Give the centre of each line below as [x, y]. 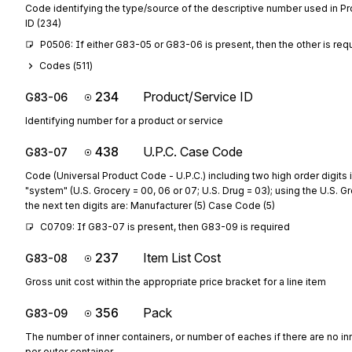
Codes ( [58, 66]
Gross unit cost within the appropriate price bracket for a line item [176, 282]
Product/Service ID [198, 97]
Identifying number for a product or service [124, 121]
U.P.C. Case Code [193, 152]
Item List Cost [182, 258]
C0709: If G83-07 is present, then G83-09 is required [165, 227]
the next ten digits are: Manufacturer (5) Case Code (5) [150, 205]
